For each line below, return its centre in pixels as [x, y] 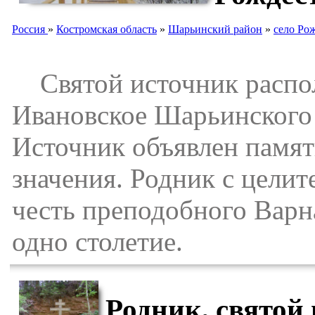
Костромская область [107, 29]
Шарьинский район [215, 29]
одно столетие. [97, 241]
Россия [30, 29]
